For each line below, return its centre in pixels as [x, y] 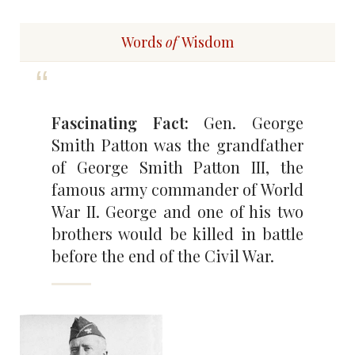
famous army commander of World [177, 189]
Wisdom [206, 42]
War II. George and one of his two [177, 212]
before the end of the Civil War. [163, 256]
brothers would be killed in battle [177, 234]
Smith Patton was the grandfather [177, 145]
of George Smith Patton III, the [177, 167]
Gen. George [254, 123]
